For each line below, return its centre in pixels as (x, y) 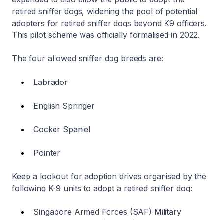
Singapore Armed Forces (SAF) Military (107, 211)
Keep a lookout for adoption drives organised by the (109, 176)
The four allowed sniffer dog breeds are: (89, 58)
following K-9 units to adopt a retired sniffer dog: (103, 188)
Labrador (52, 82)
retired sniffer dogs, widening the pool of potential (105, 11)
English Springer (65, 105)
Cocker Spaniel (63, 129)
